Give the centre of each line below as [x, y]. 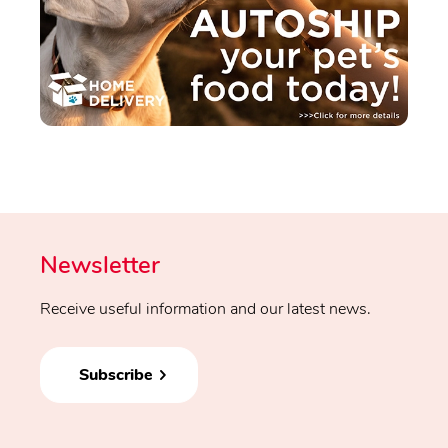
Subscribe [116, 375]
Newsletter [100, 265]
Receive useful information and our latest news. [205, 309]
